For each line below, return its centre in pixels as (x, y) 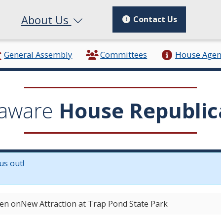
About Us (46, 19)
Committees (124, 55)
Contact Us (154, 19)
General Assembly (38, 55)
